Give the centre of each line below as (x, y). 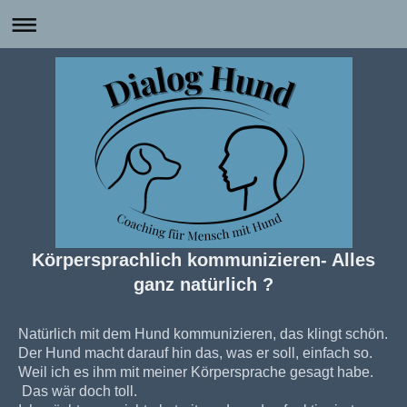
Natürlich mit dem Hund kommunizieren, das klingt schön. (203, 334)
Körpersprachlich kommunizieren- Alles (203, 260)
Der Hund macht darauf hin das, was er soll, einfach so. (195, 353)
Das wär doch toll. (78, 391)
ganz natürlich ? (203, 284)
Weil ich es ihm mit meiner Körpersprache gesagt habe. (196, 372)
